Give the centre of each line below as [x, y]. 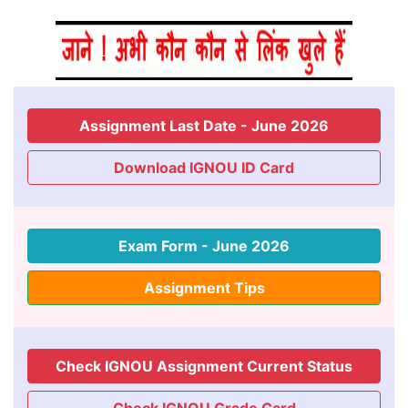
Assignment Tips [204, 288]
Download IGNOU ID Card [204, 168]
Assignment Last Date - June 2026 [204, 126]
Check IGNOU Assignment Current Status [204, 367]
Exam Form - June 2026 [204, 246]
